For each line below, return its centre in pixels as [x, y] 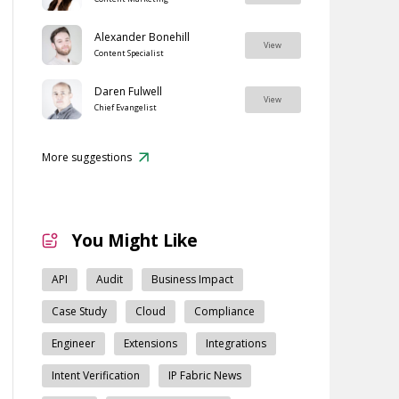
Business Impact [192, 279]
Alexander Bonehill [142, 37]
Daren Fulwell [128, 91]
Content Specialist [129, 53]
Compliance [224, 311]
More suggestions [86, 157]
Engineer [73, 343]
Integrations [236, 343]
